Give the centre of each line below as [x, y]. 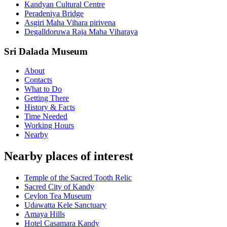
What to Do [43, 89]
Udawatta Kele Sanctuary [65, 205]
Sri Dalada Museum [46, 51]
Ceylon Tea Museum [58, 196]
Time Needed [46, 117]
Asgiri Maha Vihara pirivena [70, 22]
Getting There [47, 98]
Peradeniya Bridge [54, 13]
